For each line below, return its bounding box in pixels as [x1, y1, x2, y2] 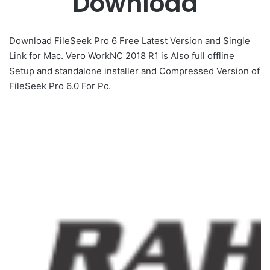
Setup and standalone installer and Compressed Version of [9, 64, 260, 77]
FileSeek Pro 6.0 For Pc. [9, 80, 111, 92]
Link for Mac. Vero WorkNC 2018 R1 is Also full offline [9, 49, 234, 61]
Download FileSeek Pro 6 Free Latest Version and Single [9, 34, 250, 46]
